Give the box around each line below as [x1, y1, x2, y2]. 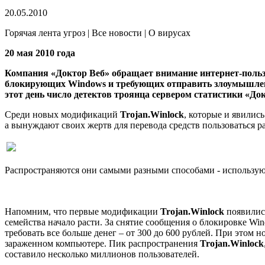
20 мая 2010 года [5, 47, 75, 58]
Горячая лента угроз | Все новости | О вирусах [5, 27, 190, 38]
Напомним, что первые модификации [5, 206, 160, 216]
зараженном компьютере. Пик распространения [5, 238, 200, 248]
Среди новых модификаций [5, 109, 120, 119]
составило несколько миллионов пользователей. [5, 248, 199, 259]
